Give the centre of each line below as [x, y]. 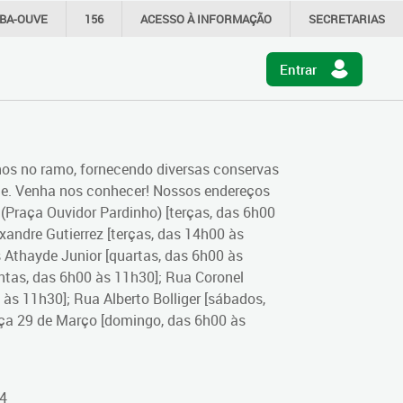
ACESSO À [169, 19]
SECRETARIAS [347, 19]
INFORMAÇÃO [234, 19]
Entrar [298, 69]
